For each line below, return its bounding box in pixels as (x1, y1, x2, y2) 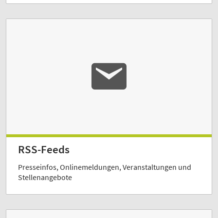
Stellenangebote (18, 172, 72, 182)
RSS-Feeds (18, 143, 70, 156)
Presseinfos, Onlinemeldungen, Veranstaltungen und (18, 162, 191, 172)
